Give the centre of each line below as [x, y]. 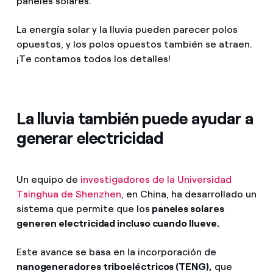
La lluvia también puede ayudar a [135, 119]
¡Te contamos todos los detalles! [93, 59]
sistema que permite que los [83, 209]
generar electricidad [90, 138]
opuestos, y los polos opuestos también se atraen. [134, 44]
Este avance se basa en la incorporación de [116, 252]
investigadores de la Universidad [156, 180]
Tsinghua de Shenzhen [69, 194]
